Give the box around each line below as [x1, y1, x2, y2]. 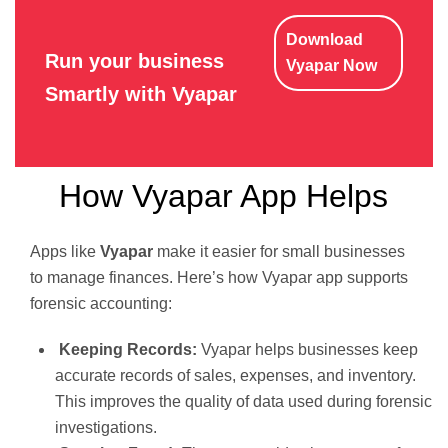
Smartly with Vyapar [45, 82, 237, 105]
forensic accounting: [30, 294, 172, 312]
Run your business [45, 49, 224, 72]
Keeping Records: [55, 340, 201, 358]
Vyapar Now [286, 56, 378, 74]
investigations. [55, 418, 157, 436]
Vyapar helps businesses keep [201, 340, 418, 358]
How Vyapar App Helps [59, 177, 389, 214]
